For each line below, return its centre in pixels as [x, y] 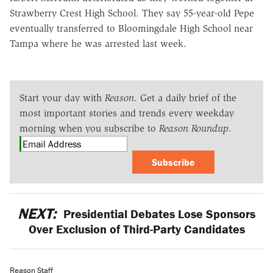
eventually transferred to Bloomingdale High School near [131, 28]
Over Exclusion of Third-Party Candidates [136, 229]
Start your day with [62, 97]
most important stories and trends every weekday [127, 113]
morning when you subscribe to [89, 128]
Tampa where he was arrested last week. [98, 43]
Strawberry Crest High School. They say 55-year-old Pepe [132, 13]
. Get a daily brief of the [185, 97]
